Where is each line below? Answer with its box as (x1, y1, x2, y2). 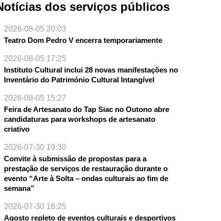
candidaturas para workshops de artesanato (3, 115, 155, 124)
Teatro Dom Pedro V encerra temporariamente (3, 36, 162, 45)
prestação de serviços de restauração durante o (3, 164, 168, 173)
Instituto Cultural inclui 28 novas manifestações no (3, 66, 178, 74)
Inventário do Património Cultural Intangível (3, 75, 154, 84)
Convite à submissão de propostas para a (3, 154, 147, 163)
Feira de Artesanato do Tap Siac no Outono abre (3, 105, 169, 114)
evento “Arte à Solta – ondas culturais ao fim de (3, 174, 168, 183)
